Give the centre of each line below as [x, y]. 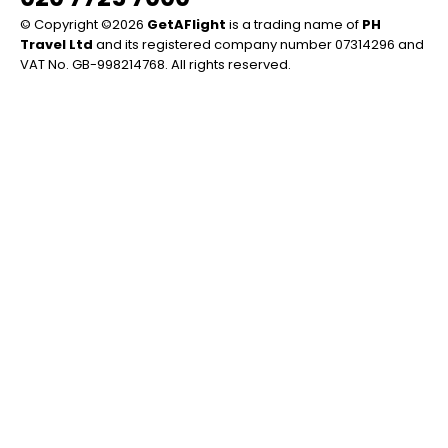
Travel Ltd [56, 44]
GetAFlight [186, 24]
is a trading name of [294, 24]
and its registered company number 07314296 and [258, 44]
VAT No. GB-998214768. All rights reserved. [155, 64]
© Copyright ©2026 [83, 24]
